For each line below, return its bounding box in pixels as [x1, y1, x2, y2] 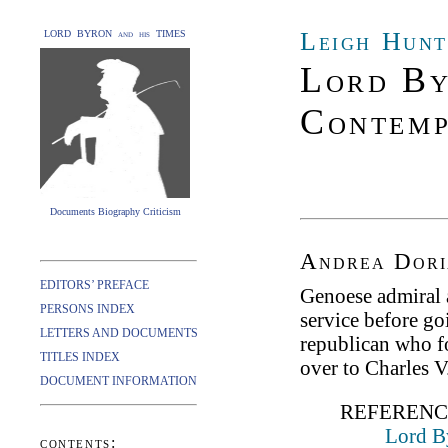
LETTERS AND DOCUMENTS [40, 326, 198, 340]
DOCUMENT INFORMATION [40, 374, 197, 388]
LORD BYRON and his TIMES [44, 28, 186, 39]
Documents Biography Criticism [49, 206, 181, 217]
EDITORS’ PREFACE [40, 278, 149, 292]
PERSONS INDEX [40, 302, 135, 316]
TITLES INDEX [40, 350, 120, 364]
